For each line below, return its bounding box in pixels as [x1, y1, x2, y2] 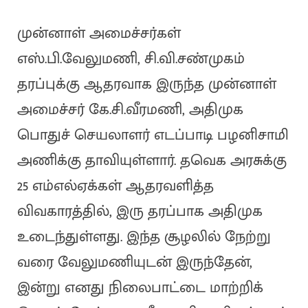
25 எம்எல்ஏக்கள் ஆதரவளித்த [16, 173, 214, 199]
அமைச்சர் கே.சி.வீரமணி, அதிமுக [16, 97, 243, 123]
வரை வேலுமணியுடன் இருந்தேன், [16, 250, 252, 276]
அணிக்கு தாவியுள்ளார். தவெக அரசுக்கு [16, 148, 287, 174]
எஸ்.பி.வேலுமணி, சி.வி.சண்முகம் [16, 46, 245, 72]
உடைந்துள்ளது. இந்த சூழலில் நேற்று [16, 224, 271, 250]
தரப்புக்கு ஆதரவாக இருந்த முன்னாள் [16, 71, 276, 98]
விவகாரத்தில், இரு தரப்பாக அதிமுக [16, 199, 263, 225]
